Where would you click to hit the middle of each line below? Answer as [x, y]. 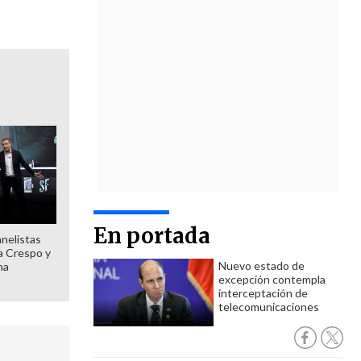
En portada [152, 236]
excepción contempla [272, 279]
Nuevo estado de [261, 266]
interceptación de [263, 293]
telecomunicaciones [269, 307]
